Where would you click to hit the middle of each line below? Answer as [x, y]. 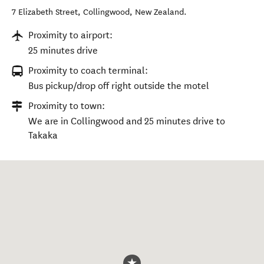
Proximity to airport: [70, 35]
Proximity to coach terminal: [88, 70]
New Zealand [159, 12]
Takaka [43, 135]
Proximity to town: [67, 106]
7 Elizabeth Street [45, 12]
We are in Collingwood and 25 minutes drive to [127, 121]
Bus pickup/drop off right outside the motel [119, 86]
